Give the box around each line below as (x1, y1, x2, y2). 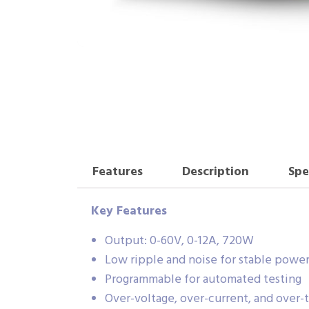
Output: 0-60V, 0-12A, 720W (105, 231, 254, 252)
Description (181, 161, 249, 182)
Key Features (91, 201, 167, 222)
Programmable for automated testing (105, 270, 301, 290)
